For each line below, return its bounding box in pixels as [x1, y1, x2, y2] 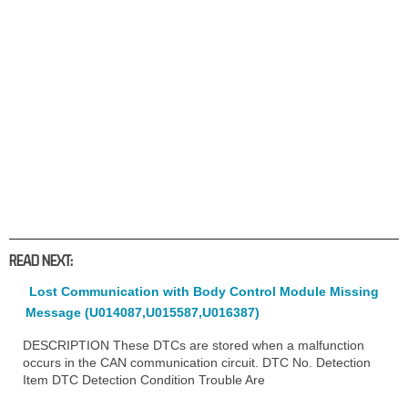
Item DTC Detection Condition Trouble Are [23, 372, 265, 387]
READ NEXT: [9, 251, 73, 269]
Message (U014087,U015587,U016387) [25, 304, 260, 320]
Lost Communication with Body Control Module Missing [29, 283, 379, 299]
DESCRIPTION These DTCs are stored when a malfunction [23, 337, 364, 352]
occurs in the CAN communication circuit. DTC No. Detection [23, 354, 371, 370]
